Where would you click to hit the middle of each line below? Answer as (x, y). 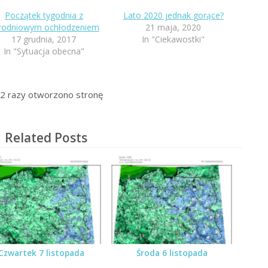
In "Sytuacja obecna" (44, 51)
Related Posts (46, 138)
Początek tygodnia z (44, 16)
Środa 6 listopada (172, 253)
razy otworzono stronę (54, 95)
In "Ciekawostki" (173, 39)
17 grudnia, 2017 (44, 39)
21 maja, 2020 (173, 28)
